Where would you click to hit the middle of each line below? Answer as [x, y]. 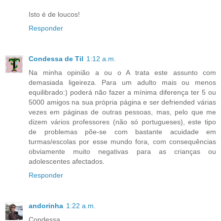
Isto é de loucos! [54, 15]
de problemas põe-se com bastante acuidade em [122, 132]
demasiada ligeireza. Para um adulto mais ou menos [122, 83]
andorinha [46, 206]
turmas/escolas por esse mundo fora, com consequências [122, 142]
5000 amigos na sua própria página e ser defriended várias [122, 102]
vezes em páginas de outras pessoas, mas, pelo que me [122, 112]
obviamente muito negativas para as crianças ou [122, 152]
